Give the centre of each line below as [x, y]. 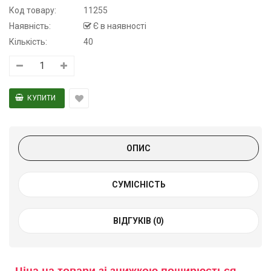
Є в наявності [119, 26]
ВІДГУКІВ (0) [139, 221]
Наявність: [30, 26]
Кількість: [28, 42]
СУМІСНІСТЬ [139, 185]
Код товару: [33, 11]
